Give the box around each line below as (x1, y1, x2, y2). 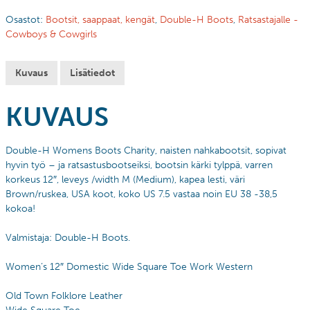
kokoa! (6, 203, 35, 215)
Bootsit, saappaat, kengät (46, 14, 155, 26)
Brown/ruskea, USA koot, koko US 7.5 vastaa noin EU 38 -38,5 (6, 188, 277, 201)
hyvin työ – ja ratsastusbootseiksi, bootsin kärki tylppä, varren (6, 159, 273, 172)
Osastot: (6, 14, 46, 26)
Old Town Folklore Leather (6, 290, 122, 302)
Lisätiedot (70, 67, 115, 80)
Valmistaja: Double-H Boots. (6, 232, 130, 244)
